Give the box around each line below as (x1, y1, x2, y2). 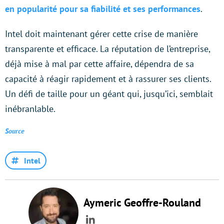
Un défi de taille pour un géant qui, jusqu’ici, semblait (5, 88, 213, 100)
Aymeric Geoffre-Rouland (83, 195, 201, 210)
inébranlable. (5, 103, 55, 115)
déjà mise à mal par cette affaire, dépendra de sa (5, 58, 194, 70)
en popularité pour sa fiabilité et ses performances (5, 3, 200, 15)
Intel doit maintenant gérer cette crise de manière (5, 28, 198, 40)
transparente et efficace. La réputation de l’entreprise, (5, 43, 210, 55)
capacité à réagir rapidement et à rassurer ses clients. (5, 73, 211, 85)
